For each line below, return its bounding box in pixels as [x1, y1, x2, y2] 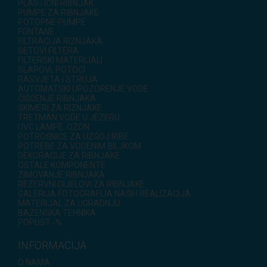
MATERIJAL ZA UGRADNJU [18, 198, 120, 209]
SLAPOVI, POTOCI [18, 65, 85, 75]
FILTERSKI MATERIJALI [18, 55, 103, 66]
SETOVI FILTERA [18, 46, 79, 56]
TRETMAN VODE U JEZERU [18, 113, 120, 123]
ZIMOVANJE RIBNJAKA [18, 170, 105, 180]
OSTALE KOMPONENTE [18, 160, 105, 170]
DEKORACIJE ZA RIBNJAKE [18, 151, 120, 161]
